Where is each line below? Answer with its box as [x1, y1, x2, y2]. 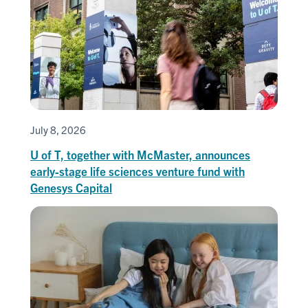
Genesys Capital [30, 179, 112, 195]
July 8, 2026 [30, 122, 86, 136]
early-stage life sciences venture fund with [30, 163, 245, 178]
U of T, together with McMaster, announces [30, 146, 250, 162]
